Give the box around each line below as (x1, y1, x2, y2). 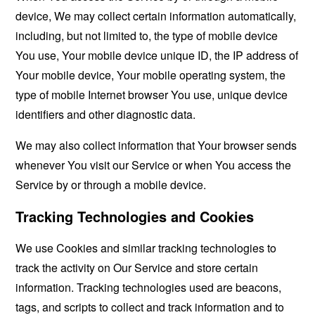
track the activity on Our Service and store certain (15, 259, 259, 276)
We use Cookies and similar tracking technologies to (15, 240, 277, 256)
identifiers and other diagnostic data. (15, 106, 196, 122)
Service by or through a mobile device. (15, 176, 207, 193)
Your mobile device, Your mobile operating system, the (15, 67, 286, 83)
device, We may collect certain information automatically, (15, 8, 297, 24)
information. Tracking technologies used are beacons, (15, 279, 282, 295)
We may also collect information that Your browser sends (15, 137, 297, 153)
